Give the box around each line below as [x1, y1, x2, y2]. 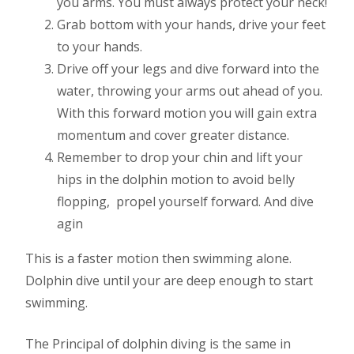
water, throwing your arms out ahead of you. [57, 82, 322, 100]
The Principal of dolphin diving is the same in [25, 335, 291, 352]
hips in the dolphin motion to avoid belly [57, 171, 295, 188]
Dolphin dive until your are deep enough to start [25, 272, 313, 289]
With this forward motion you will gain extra [57, 104, 317, 122]
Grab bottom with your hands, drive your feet [57, 16, 326, 33]
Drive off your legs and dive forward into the [57, 60, 319, 77]
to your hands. [57, 38, 142, 55]
